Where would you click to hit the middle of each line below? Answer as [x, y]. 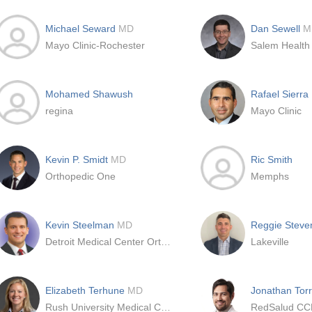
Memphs [270, 176]
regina [59, 111]
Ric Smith [272, 159]
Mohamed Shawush [89, 94]
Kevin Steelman [81, 225]
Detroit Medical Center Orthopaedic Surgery [166, 242]
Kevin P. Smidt [78, 159]
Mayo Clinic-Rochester [95, 45]
